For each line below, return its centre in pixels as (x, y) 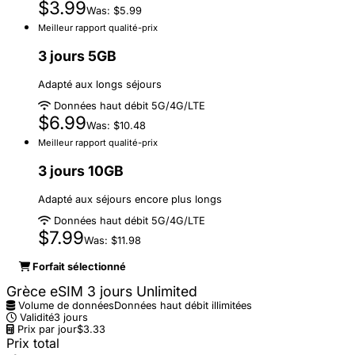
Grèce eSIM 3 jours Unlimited (102, 292)
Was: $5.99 (114, 11)
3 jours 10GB (81, 171)
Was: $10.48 (116, 126)
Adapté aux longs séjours (100, 84)
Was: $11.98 (113, 241)
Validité (35, 318)
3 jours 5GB (77, 56)
